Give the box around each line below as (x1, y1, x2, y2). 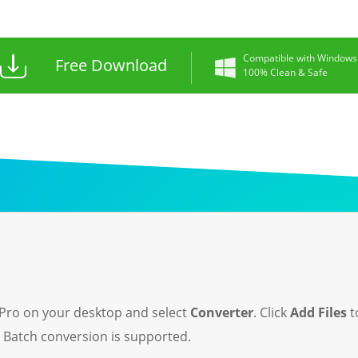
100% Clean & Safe (243, 66, 328, 79)
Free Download (55, 54, 167, 76)
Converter (190, 304, 253, 321)
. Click (253, 304, 290, 321)
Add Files (290, 304, 347, 321)
